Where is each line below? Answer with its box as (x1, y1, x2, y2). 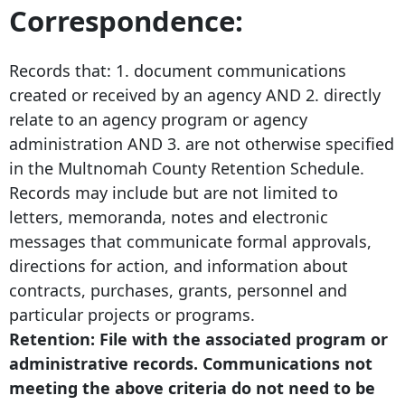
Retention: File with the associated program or (9, 327, 388, 350)
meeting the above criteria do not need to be (9, 376, 375, 399)
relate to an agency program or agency (9, 108, 307, 130)
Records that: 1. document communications (9, 59, 346, 81)
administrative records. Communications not (9, 352, 372, 374)
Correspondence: (9, 2, 243, 41)
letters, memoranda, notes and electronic (9, 205, 328, 228)
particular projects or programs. (9, 303, 255, 325)
